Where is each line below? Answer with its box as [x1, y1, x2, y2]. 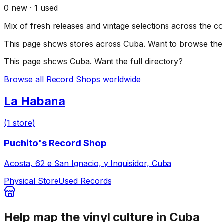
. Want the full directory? [90, 56, 183, 66]
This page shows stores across [4, 38, 123, 49]
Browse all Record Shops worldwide [4, 74, 141, 84]
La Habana [4, 94, 65, 109]
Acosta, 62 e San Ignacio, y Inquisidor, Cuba [4, 158, 171, 168]
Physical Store [4, 175, 58, 186]
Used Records [58, 175, 111, 186]
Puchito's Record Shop [4, 137, 107, 149]
